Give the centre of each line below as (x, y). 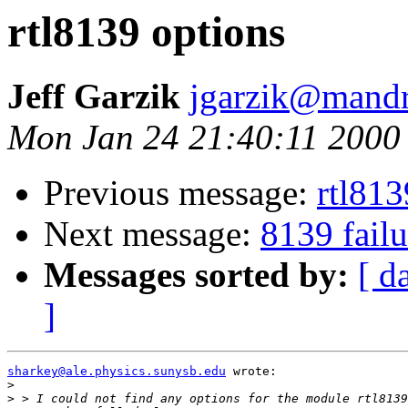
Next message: (152, 234)
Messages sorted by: (196, 275)
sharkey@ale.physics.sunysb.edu (117, 372)
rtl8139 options (146, 32)
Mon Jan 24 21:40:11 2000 (204, 138)
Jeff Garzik (94, 97)
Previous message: (180, 193)
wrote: (251, 372)
